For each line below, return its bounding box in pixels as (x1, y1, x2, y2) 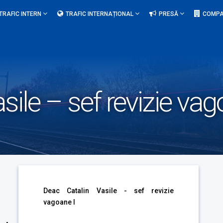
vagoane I (43, 198, 76, 206)
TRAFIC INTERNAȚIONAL (66, 10, 135, 17)
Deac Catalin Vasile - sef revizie (43, 187, 174, 195)
